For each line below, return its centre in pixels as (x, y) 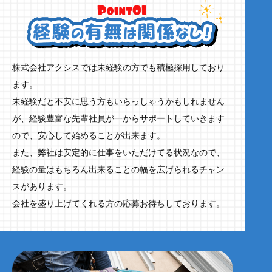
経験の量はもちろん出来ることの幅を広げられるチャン (119, 169)
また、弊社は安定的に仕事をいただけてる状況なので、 (119, 152)
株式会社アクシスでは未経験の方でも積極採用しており (119, 67)
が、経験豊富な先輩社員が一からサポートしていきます (119, 118)
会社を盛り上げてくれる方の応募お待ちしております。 (119, 203)
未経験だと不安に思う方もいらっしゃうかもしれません (119, 101)
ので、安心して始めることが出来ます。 (89, 135)
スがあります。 (42, 186)
